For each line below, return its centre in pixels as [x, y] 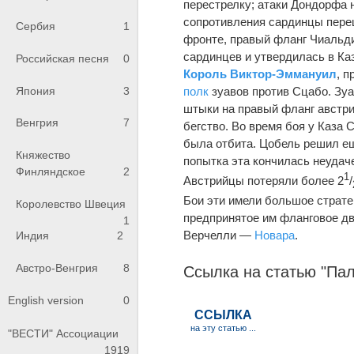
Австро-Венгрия [57, 267]
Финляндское [51, 172]
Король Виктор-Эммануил [260, 73]
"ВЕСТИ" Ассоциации [63, 334]
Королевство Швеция [71, 203]
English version [46, 301]
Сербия [36, 26]
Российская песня [62, 59]
